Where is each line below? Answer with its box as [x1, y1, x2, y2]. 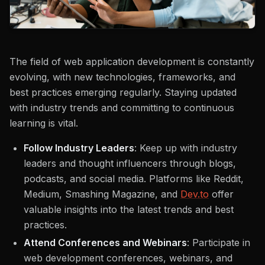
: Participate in [187, 236, 250, 248]
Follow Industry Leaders [24, 141, 134, 154]
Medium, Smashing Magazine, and [24, 188, 180, 200]
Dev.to [180, 188, 209, 200]
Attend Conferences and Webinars [24, 236, 187, 248]
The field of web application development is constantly [9, 55, 254, 67]
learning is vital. [9, 117, 78, 129]
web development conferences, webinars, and [24, 251, 232, 264]
